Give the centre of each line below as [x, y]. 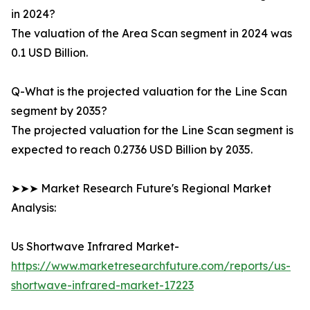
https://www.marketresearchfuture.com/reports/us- [151, 266]
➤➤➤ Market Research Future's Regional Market [141, 189]
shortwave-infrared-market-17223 [102, 285]
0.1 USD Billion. [49, 53]
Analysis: [34, 208]
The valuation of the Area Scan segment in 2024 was [152, 34]
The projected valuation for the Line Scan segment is [152, 130]
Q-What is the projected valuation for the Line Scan [149, 92]
